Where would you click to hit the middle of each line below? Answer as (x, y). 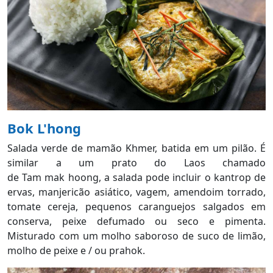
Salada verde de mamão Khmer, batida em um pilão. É (136, 148)
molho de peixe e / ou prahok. (76, 251)
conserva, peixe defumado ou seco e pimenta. (136, 222)
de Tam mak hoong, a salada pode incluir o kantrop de (136, 178)
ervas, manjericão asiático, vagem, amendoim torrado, (136, 192)
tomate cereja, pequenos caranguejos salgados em (136, 207)
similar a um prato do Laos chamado (136, 163)
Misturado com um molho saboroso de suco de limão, (136, 236)
